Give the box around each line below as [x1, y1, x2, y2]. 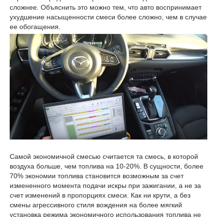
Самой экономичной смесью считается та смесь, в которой [10, 152, 198, 160]
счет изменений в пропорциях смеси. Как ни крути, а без [10, 191, 190, 199]
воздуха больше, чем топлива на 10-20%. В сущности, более [10, 162, 203, 170]
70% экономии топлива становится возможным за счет [10, 171, 184, 180]
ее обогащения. [10, 23, 61, 31]
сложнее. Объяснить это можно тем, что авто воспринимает [10, 3, 201, 11]
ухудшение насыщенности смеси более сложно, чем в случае [10, 13, 207, 21]
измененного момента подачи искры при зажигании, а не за [10, 181, 201, 189]
